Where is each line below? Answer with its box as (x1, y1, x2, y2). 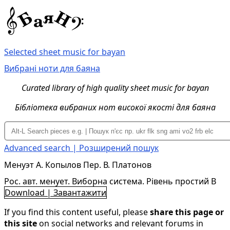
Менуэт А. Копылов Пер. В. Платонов (4, 159, 151, 170)
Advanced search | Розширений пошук (4, 142, 159, 154)
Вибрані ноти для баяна (4, 63, 100, 74)
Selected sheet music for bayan (4, 46, 125, 57)
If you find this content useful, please (4, 206, 150, 218)
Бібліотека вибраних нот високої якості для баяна (14, 102, 216, 113)
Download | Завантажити (5, 187, 106, 199)
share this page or (150, 206, 224, 218)
